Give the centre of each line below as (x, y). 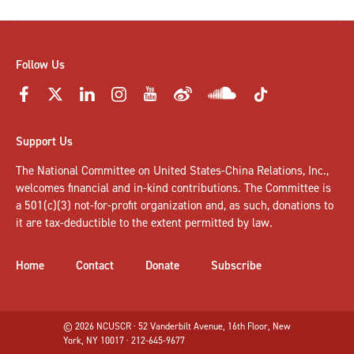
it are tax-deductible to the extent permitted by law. (144, 222)
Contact (95, 265)
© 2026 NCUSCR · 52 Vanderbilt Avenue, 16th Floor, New (177, 326)
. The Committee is (284, 188)
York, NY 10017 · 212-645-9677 (124, 340)
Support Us (44, 141)
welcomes (42, 188)
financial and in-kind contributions (153, 188)
